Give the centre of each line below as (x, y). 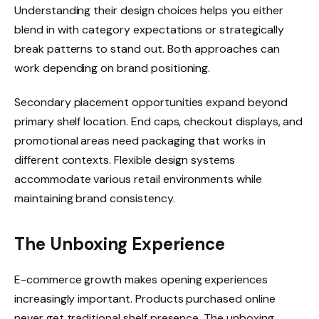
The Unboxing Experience (120, 244)
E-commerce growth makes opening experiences (141, 279)
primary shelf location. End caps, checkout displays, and (159, 122)
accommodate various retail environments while (138, 179)
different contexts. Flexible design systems (125, 160)
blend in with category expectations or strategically (149, 30)
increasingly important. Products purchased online (145, 298)
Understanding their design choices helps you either (149, 11)
